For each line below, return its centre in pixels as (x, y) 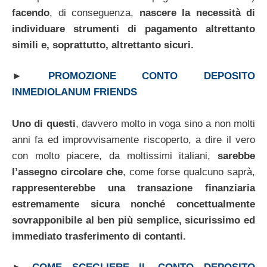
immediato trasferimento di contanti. (99, 236)
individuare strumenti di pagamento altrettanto (133, 29)
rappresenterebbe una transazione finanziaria (133, 188)
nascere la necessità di (197, 13)
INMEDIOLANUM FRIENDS (74, 92)
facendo (31, 13)
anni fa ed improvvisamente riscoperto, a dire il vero (133, 139)
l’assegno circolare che (67, 172)
